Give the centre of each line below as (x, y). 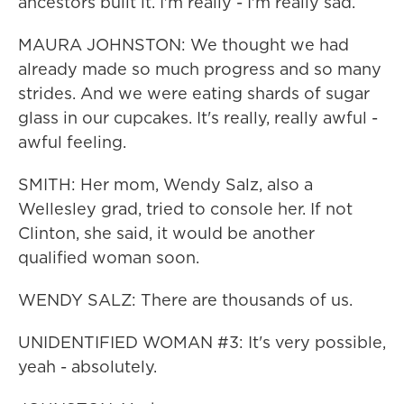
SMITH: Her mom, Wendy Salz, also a (165, 184)
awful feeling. (72, 142)
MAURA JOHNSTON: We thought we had (184, 45)
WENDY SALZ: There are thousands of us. (185, 300)
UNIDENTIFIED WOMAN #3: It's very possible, (202, 342)
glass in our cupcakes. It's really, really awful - (198, 118)
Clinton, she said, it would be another (166, 233)
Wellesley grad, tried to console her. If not (185, 209)
